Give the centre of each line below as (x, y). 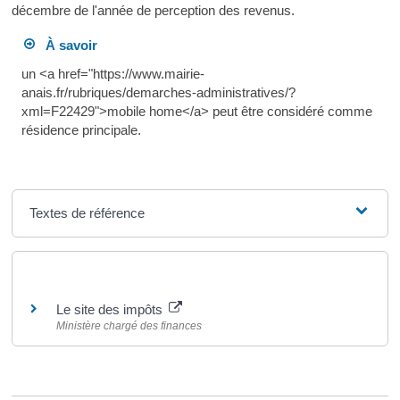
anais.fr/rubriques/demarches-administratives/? (158, 92)
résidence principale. (81, 129)
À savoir (66, 45)
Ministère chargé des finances (129, 325)
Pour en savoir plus (82, 274)
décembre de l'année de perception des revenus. (153, 10)
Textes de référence (87, 212)
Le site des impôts (111, 309)
